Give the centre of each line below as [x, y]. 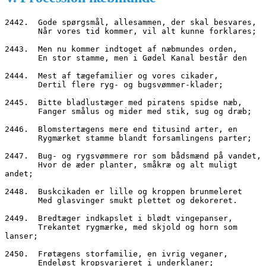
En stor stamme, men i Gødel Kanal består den [142, 58]
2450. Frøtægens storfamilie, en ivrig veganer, [116, 254]
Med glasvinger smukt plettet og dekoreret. [138, 200]
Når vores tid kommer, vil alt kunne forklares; [147, 31]
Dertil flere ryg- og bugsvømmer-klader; [131, 84]
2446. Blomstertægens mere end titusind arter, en [121, 129]
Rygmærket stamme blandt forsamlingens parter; [145, 138]
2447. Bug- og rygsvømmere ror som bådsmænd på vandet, [133, 156]
